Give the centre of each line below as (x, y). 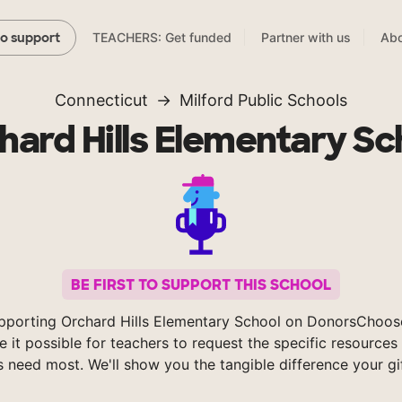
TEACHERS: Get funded (162, 38)
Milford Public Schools (263, 100)
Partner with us (306, 38)
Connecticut (101, 100)
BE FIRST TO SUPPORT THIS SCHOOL (201, 284)
